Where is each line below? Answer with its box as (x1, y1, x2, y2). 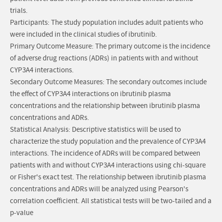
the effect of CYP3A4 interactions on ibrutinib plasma (10, 89, 171, 99)
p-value (10, 208, 33, 218)
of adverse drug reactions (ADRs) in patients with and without (10, 54, 198, 63)
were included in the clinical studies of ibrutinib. (10, 30, 157, 40)
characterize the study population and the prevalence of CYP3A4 (10, 137, 206, 147)
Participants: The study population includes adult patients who (10, 18, 203, 28)
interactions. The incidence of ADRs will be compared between (10, 149, 200, 159)
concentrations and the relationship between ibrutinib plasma (10, 101, 200, 111)
